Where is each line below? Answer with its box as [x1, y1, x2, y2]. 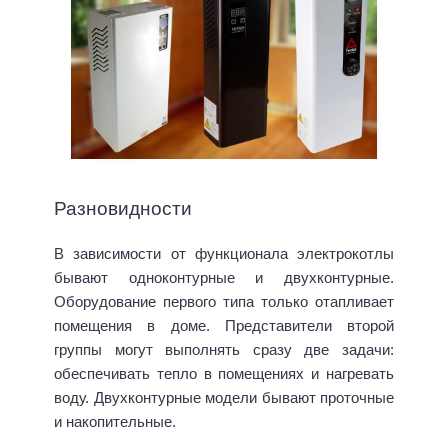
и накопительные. [54, 413, 176, 431]
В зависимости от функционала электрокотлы [54, 245, 394, 263]
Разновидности [54, 198, 192, 220]
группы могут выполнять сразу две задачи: [54, 341, 394, 359]
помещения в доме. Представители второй [54, 317, 394, 335]
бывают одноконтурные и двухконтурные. [54, 269, 394, 287]
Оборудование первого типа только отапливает [54, 293, 394, 311]
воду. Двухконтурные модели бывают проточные [54, 389, 394, 407]
